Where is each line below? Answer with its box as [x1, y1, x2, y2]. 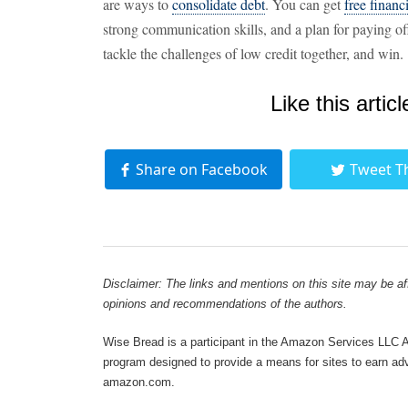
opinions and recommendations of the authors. [103, 297, 347, 311]
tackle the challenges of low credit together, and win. [103, 44, 403, 63]
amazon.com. [103, 374, 175, 389]
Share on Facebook [135, 159, 268, 179]
